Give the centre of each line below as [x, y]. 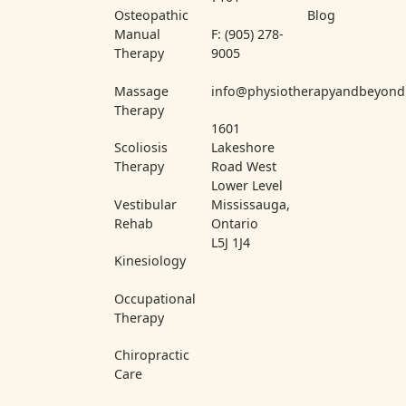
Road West [243, 167]
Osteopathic [152, 15]
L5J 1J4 [230, 243]
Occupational [155, 298]
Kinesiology [150, 261]
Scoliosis [141, 148]
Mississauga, [250, 205]
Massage [142, 91]
